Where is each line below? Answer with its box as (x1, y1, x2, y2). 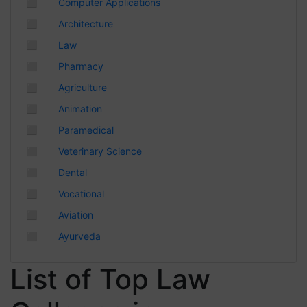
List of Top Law (10, 262, 210, 296)
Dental (58, 167, 87, 178)
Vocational (58, 188, 104, 199)
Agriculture (58, 82, 107, 93)
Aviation (58, 209, 93, 221)
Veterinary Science (58, 145, 142, 157)
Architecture (58, 18, 113, 29)
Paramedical (58, 124, 114, 136)
